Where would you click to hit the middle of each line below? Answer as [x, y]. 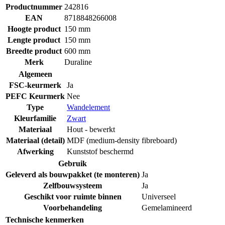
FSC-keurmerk [35, 85]
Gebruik [73, 163]
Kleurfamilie [35, 118]
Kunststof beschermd [100, 151]
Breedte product [34, 51]
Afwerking [35, 151]
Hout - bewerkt [91, 129]
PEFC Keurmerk [35, 96]
